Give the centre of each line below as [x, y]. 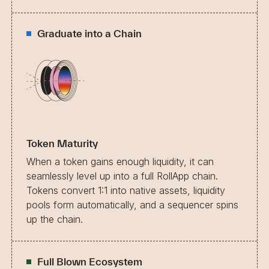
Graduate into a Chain [89, 33]
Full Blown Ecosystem [90, 261]
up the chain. [55, 219]
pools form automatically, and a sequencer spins [132, 204]
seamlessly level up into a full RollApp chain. [122, 176]
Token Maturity [62, 143]
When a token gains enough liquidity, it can [120, 161]
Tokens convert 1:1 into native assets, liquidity [126, 190]
